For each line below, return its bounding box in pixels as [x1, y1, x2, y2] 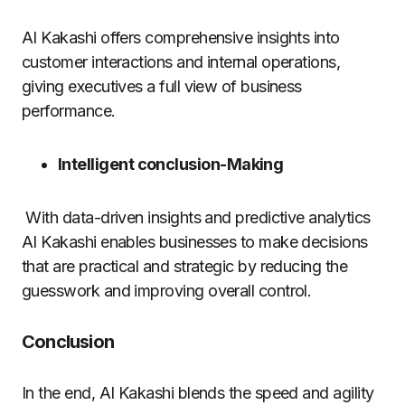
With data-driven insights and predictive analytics [22, 208, 371, 228]
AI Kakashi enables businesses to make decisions [22, 232, 368, 252]
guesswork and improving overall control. [22, 281, 312, 301]
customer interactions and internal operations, [22, 52, 341, 72]
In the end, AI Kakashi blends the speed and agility [22, 383, 374, 403]
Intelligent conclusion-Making [58, 155, 284, 174]
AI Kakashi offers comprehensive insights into [22, 28, 340, 48]
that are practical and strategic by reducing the [22, 257, 348, 277]
